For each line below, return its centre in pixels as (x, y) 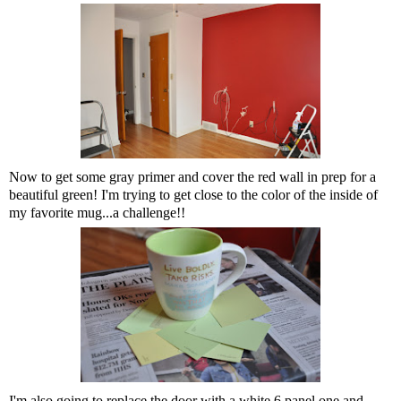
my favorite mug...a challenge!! (97, 212)
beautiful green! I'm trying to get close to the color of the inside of (193, 194)
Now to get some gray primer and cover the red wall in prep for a (192, 176)
